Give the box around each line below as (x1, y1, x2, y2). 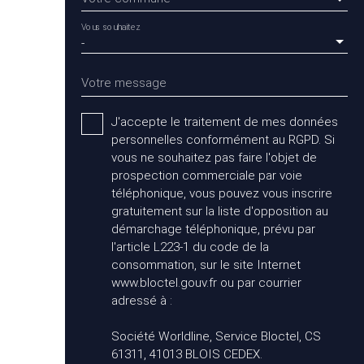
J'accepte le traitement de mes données (111, 115, 338, 130)
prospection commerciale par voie (111, 168, 302, 184)
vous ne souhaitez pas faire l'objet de (111, 150, 317, 166)
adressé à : (111, 293, 172, 309)
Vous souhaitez (81, 22, 141, 32)
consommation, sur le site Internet (111, 258, 301, 273)
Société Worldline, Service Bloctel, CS (111, 329, 321, 344)
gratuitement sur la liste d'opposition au (111, 204, 328, 219)
